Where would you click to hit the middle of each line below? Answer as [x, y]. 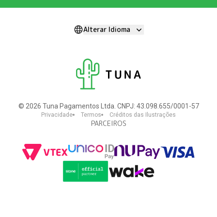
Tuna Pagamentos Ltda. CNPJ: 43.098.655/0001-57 [120, 106]
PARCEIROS [108, 123]
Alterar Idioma [107, 29]
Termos [91, 115]
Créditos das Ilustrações [143, 115]
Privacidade [57, 115]
